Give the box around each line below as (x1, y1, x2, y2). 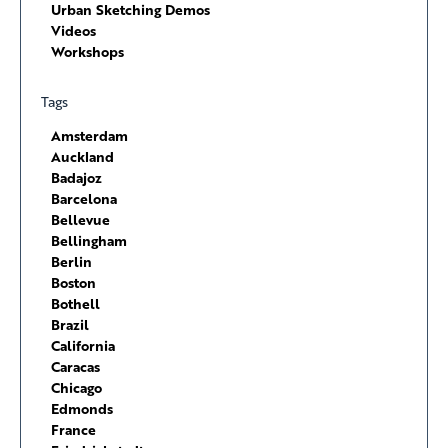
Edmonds (51, 397, 113, 419)
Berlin (51, 250, 92, 272)
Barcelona (51, 187, 117, 209)
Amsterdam (51, 124, 128, 146)
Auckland (51, 145, 114, 167)
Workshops (51, 40, 124, 62)
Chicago (51, 376, 102, 398)
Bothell (51, 292, 100, 314)
